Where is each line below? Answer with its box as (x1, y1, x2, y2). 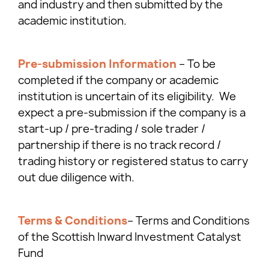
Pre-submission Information (18, 56, 177, 72)
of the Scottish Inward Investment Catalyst (18, 229, 241, 245)
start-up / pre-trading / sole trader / (18, 121, 205, 137)
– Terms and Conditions (127, 213, 250, 229)
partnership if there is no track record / (18, 138, 221, 153)
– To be (177, 56, 216, 72)
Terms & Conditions (18, 213, 127, 229)
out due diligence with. (18, 170, 134, 186)
